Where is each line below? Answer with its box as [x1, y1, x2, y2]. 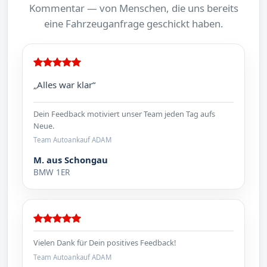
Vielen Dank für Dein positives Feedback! [33, 237, 176, 249]
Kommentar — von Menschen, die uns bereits [29, 1, 238, 15]
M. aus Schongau [33, 154, 108, 166]
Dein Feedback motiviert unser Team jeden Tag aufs [33, 108, 216, 119]
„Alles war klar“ [33, 79, 96, 91]
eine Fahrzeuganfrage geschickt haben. [44, 17, 223, 31]
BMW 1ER [33, 167, 70, 178]
